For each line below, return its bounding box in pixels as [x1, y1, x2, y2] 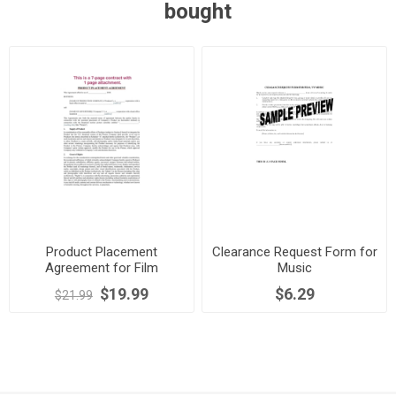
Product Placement [45, 244, 157, 261]
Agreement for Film [44, 260, 158, 277]
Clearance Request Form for [211, 244, 377, 261]
